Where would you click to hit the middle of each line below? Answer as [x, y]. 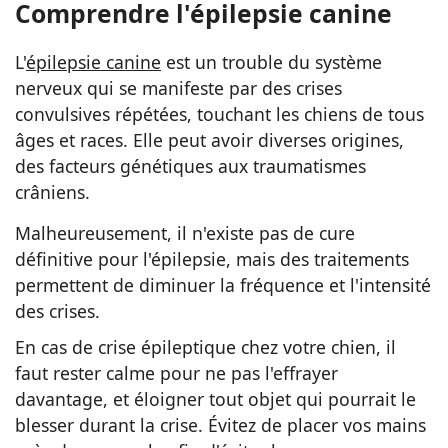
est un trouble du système [271, 62]
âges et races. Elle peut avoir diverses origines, [209, 140]
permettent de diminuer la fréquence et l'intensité [223, 285]
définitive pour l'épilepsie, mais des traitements [212, 259]
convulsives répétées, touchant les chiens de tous [219, 114]
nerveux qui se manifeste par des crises [178, 88]
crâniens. [52, 192]
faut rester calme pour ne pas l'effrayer [176, 373]
